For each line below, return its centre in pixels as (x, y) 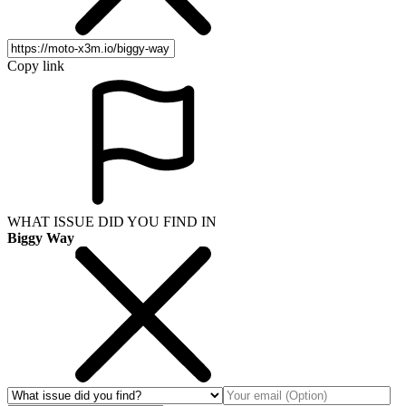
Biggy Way (41, 238)
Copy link (36, 66)
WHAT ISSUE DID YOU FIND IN (112, 222)
